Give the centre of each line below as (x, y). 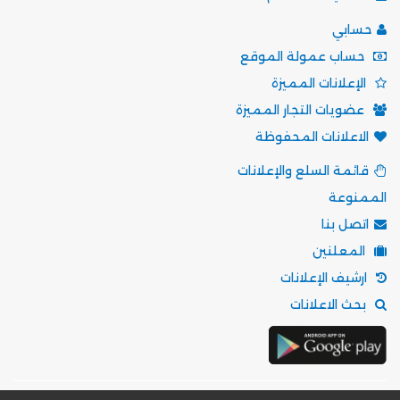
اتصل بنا (345, 225)
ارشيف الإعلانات (325, 278)
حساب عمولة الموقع (304, 56)
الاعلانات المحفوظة (312, 136)
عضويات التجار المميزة (302, 109)
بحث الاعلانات (330, 305)
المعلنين (341, 251)
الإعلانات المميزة (321, 83)
